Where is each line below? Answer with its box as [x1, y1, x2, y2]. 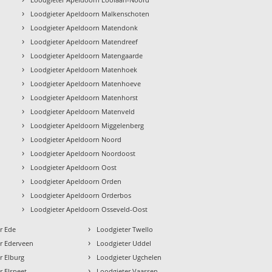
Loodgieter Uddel [97, 238, 152, 248]
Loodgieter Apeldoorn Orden [30, 176, 122, 186]
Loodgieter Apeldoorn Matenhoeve [30, 78, 141, 88]
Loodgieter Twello [97, 224, 154, 234]
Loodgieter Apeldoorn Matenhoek [30, 64, 138, 74]
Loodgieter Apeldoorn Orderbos [30, 190, 132, 200]
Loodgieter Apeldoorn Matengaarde [30, 50, 143, 60]
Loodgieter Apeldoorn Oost [30, 162, 117, 172]
